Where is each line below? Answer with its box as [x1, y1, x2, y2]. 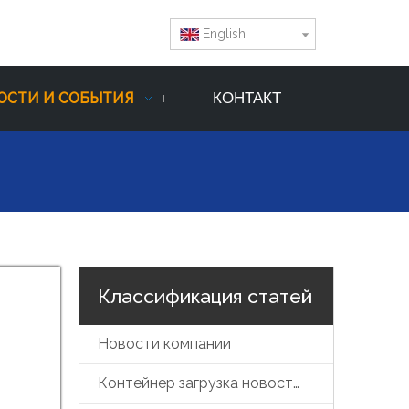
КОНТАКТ [212, 89, 281, 108]
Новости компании [98, 335, 231, 353]
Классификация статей [98, 285, 312, 309]
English [203, 26, 246, 41]
